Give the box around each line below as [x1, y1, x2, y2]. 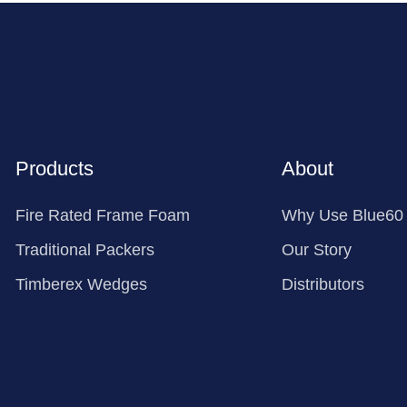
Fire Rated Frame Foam [15, 205, 190, 224]
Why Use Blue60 [281, 205, 403, 224]
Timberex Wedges [15, 274, 147, 293]
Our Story [281, 240, 352, 259]
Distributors [281, 274, 364, 293]
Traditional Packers [15, 240, 154, 259]
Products [15, 156, 94, 180]
